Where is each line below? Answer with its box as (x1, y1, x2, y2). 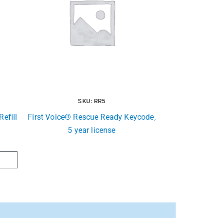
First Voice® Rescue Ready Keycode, (28, 112, 156, 122)
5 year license (68, 126, 116, 135)
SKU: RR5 (78, 97, 106, 105)
